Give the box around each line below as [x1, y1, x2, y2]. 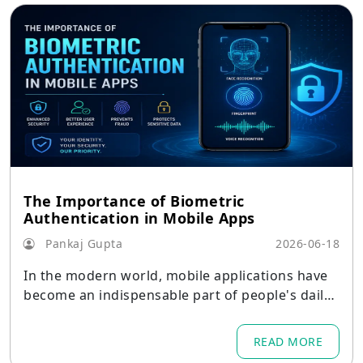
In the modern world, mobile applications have [23, 267, 328, 284]
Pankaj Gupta [41, 236, 122, 251]
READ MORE [253, 334, 322, 349]
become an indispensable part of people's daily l [23, 286, 338, 304]
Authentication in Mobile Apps [23, 208, 255, 228]
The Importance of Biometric [23, 191, 245, 211]
